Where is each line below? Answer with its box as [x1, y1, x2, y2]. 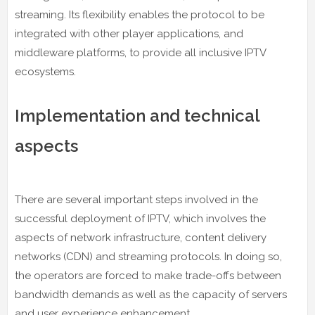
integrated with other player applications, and [15, 27, 243, 40]
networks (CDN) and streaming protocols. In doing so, [15, 250, 282, 263]
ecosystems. [15, 65, 76, 78]
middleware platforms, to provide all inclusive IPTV [15, 46, 266, 59]
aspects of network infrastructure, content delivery [15, 231, 266, 244]
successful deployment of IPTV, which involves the [15, 212, 266, 225]
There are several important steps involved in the [15, 193, 258, 206]
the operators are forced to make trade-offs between [15, 269, 281, 282]
